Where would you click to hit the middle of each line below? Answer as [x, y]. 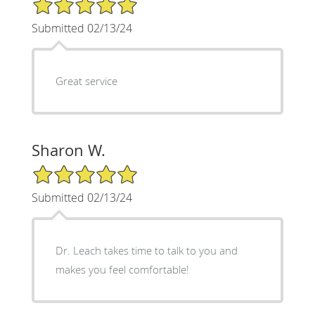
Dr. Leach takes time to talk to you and [146, 250]
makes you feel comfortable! [122, 269]
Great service [86, 81]
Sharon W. [68, 150]
